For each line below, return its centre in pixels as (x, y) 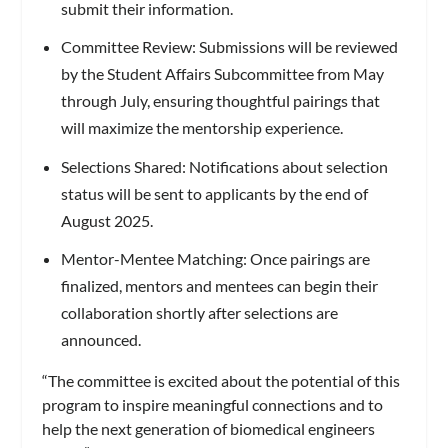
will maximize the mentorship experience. (201, 128)
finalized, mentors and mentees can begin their (219, 285)
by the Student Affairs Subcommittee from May (222, 74)
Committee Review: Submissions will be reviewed (229, 47)
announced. (100, 339)
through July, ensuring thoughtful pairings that (220, 101)
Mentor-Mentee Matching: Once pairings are (215, 258)
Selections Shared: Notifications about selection (224, 166)
